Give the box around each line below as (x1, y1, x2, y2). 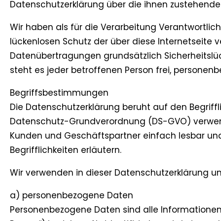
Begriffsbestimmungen (10, 87, 109, 99)
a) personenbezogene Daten (10, 189, 133, 202)
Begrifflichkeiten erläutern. (10, 144, 121, 156)
